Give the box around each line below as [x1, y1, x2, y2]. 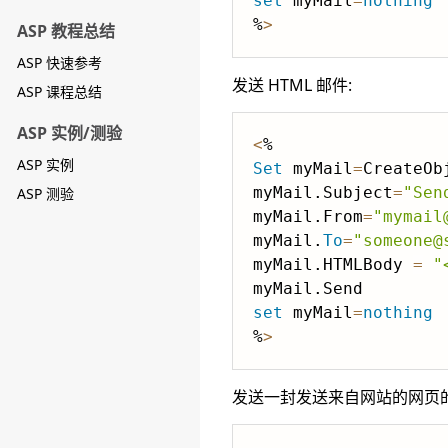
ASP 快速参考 [17, 53, 102, 72]
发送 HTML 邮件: [232, 74, 352, 96]
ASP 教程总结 [17, 20, 115, 42]
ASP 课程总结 [17, 82, 102, 101]
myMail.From [253, 207, 363, 226]
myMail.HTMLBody [253, 255, 413, 274]
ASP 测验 [17, 184, 74, 203]
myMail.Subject [253, 183, 393, 202]
